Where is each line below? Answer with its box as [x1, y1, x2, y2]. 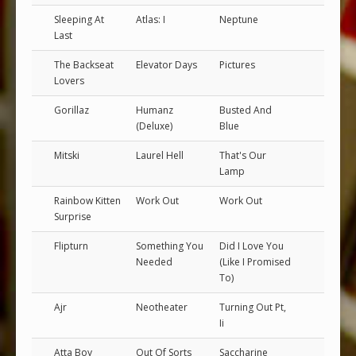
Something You [136, 239, 203, 253]
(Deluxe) [136, 119, 172, 133]
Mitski [54, 149, 79, 162]
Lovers [54, 74, 84, 87]
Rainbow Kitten [54, 194, 121, 207]
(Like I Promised [219, 255, 291, 269]
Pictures [219, 58, 255, 72]
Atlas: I [136, 13, 165, 26]
